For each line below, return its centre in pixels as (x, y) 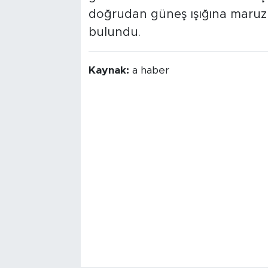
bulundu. (114, 32)
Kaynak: (110, 70)
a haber (150, 70)
